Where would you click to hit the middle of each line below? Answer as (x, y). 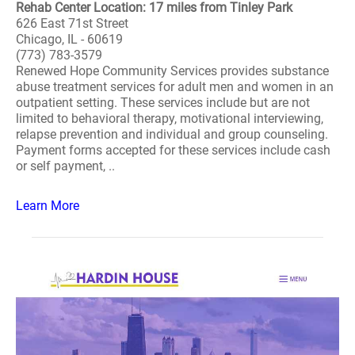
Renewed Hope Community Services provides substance (172, 71)
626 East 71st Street (72, 23)
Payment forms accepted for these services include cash (173, 150)
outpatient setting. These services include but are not (163, 103)
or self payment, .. (65, 166)
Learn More (48, 206)
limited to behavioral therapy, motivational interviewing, (170, 118)
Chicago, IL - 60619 (69, 39)
